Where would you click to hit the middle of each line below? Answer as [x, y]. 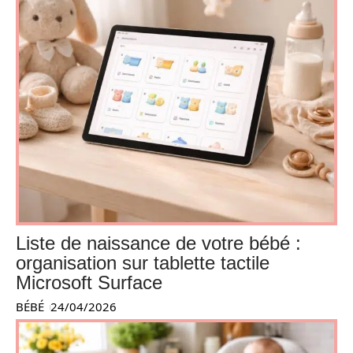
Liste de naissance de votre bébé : [158, 243]
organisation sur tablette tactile [143, 263]
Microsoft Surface [89, 283]
